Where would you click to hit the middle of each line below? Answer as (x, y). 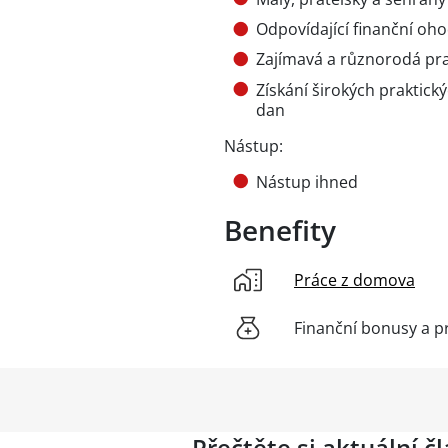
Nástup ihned (307, 181)
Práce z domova (354, 279)
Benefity (280, 229)
